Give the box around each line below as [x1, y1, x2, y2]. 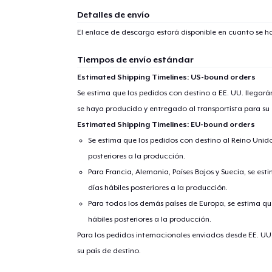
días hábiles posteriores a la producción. [88, 183, 228, 192]
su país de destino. [76, 246, 141, 256]
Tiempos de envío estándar [76, 55, 194, 65]
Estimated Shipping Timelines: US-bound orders [76, 73, 256, 82]
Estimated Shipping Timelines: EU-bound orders [76, 120, 255, 129]
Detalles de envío [76, 10, 149, 20]
